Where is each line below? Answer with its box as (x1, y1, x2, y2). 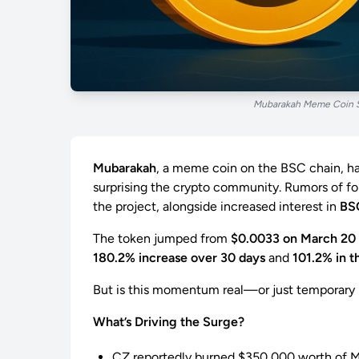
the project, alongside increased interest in (93, 199, 340, 215)
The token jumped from (93, 231, 231, 247)
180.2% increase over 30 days (93, 250, 265, 266)
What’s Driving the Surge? (93, 314, 244, 330)
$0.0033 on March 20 (231, 231, 356, 247)
